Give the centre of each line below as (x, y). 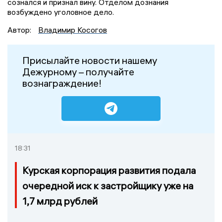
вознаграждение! (62, 83)
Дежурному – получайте (78, 71)
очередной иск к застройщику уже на (108, 185)
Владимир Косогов (73, 29)
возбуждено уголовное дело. (61, 12)
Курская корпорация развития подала (109, 170)
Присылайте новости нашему (90, 60)
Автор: (20, 29)
